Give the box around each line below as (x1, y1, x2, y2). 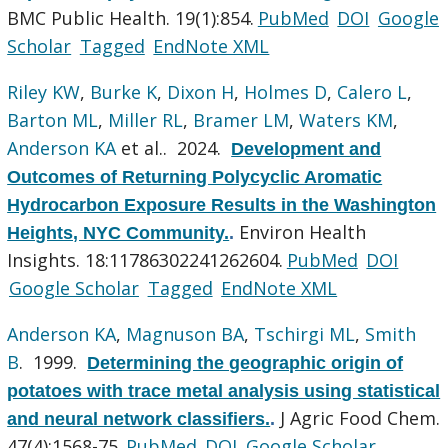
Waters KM (299, 107, 394, 132)
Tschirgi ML (254, 321, 356, 346)
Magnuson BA (126, 321, 245, 346)
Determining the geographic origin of (87, 352, 404, 373)
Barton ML (7, 107, 99, 132)
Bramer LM (193, 107, 290, 132)
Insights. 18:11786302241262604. (7, 247, 284, 272)
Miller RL (108, 107, 184, 132)
